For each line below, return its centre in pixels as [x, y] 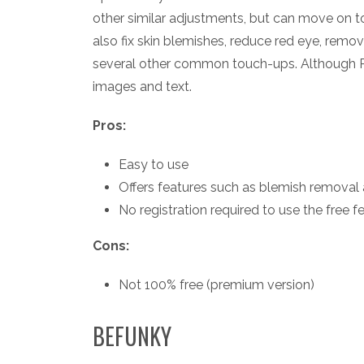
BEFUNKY [132, 336]
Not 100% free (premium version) [217, 284]
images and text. [142, 86]
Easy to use [154, 164]
